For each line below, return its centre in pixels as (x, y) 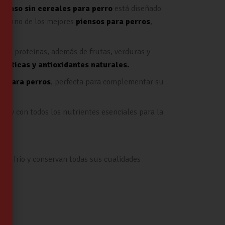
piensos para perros (113, 22)
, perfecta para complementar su (107, 82)
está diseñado (137, 9)
